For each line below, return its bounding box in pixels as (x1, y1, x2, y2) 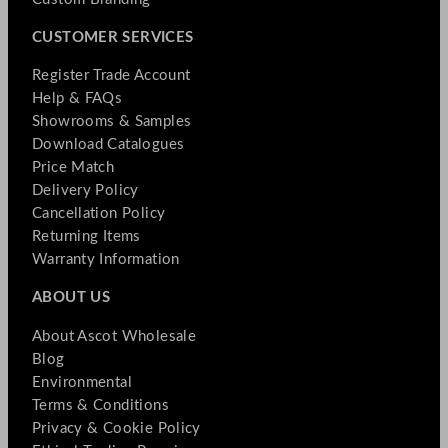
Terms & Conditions (32, 397, 169, 413)
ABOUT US (32, 290, 111, 306)
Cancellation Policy (32, 206, 166, 222)
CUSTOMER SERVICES (32, 30, 194, 46)
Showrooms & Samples (32, 114, 192, 130)
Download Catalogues (32, 137, 185, 153)
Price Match (32, 160, 115, 176)
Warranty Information (32, 252, 180, 268)
